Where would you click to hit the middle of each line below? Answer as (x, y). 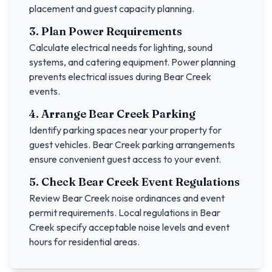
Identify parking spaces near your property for (125, 130)
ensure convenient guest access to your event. (125, 159)
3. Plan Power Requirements (106, 31)
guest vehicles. (61, 144)
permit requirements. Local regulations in (114, 212)
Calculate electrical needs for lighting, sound (121, 47)
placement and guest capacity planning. (112, 8)
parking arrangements (188, 144)
